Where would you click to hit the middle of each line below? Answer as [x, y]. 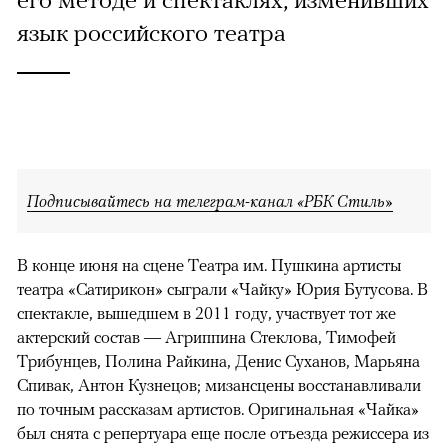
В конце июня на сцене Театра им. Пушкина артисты [209, 264]
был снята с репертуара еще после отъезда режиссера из [223, 432]
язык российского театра [151, 31]
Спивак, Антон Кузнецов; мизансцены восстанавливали [219, 384]
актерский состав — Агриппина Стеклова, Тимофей [206, 336]
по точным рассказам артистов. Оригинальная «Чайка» [218, 408]
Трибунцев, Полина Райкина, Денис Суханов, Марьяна [218, 360]
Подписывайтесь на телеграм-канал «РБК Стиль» [210, 200]
